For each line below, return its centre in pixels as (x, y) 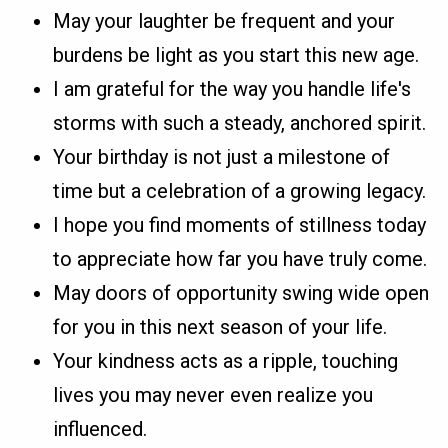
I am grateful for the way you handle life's (232, 89)
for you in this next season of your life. (220, 327)
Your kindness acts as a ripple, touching (226, 361)
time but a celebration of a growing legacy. (240, 191)
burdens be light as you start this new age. (236, 55)
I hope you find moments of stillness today (240, 225)
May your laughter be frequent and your (224, 21)
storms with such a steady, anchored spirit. (240, 123)
